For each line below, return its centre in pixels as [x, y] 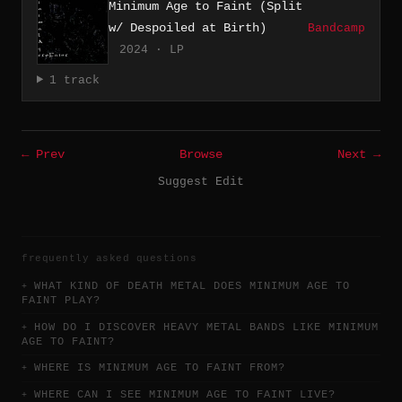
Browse [201, 154]
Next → [359, 154]
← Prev [43, 154]
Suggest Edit [201, 181]
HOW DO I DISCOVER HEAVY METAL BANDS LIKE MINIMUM [206, 327]
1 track [74, 80]
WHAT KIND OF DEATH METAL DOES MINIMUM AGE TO [192, 286]
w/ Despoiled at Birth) [188, 27]
